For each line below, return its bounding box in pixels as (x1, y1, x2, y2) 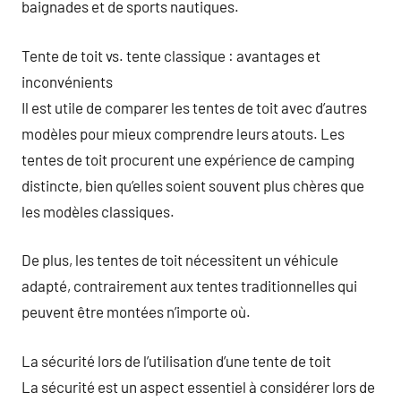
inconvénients (21, 72, 113, 90)
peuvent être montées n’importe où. (21, 303, 251, 320)
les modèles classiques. (21, 201, 175, 220)
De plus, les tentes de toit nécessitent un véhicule (21, 251, 338, 269)
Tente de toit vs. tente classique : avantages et (21, 46, 320, 64)
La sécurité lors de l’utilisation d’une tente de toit (21, 351, 331, 370)
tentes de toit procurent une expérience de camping (21, 149, 354, 168)
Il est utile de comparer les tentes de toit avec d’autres (21, 98, 367, 116)
